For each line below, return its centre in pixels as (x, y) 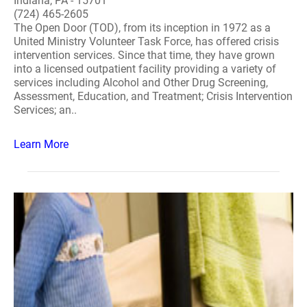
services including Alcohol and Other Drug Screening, (141, 83)
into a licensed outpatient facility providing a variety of (145, 69)
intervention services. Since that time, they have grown (144, 55)
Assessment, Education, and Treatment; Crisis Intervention (153, 96)
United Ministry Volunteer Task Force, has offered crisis (146, 41)
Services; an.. (45, 110)
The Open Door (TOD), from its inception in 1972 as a (142, 28)
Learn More (41, 144)
